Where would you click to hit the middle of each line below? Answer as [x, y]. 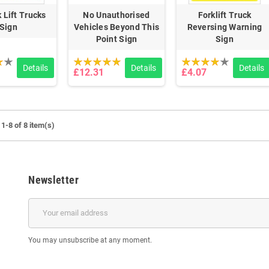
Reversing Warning [225, 27]
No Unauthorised [116, 15]
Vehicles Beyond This [116, 27]
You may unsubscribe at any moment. [90, 240]
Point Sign [116, 39]
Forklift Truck [225, 15]
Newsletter [53, 180]
